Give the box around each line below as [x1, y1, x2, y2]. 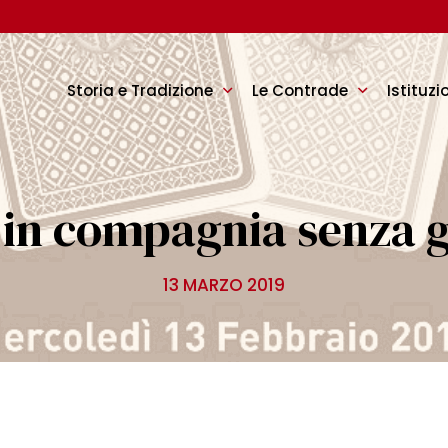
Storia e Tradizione [67, 79, 213, 101]
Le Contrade [252, 79, 348, 101]
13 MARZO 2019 [163, 273, 285, 297]
